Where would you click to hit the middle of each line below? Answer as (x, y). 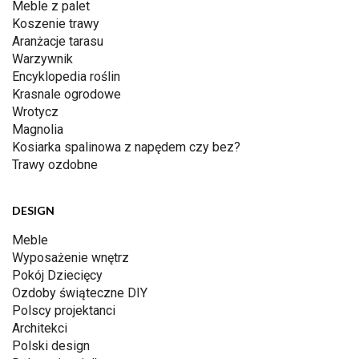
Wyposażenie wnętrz (71, 258)
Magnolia (38, 130)
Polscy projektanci (64, 311)
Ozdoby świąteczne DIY (80, 293)
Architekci (40, 329)
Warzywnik (42, 59)
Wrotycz (35, 112)
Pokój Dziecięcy (57, 276)
